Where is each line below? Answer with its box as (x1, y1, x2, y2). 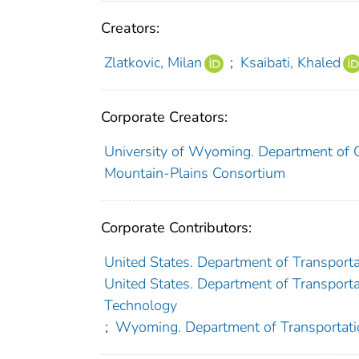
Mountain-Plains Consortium (103, 163, 285, 184)
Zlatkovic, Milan (103, 53, 202, 73)
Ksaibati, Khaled (240, 53, 341, 73)
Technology (103, 296, 177, 316)
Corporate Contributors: (101, 218, 252, 238)
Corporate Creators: (101, 107, 228, 127)
